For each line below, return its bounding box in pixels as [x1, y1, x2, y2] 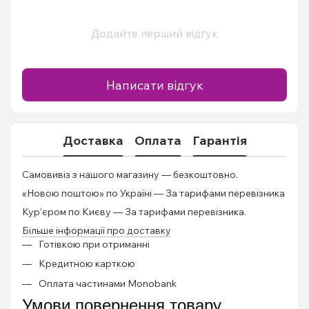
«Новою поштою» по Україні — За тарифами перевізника [22, 187, 285, 199]
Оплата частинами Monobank [39, 277, 177, 290]
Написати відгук [106, 77, 203, 93]
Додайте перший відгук [91, 26, 218, 40]
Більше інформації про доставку [22, 224, 171, 237]
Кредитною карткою [39, 257, 135, 270]
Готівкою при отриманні [39, 238, 150, 250]
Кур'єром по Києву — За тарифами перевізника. [22, 206, 246, 218]
